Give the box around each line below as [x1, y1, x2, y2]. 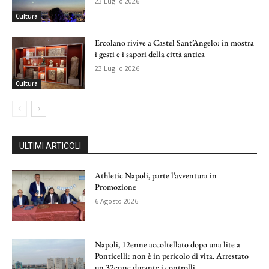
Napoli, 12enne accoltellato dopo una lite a [95, 239, 241, 250]
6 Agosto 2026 [95, 196, 139, 205]
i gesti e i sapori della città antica [95, 48, 205, 59]
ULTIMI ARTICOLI [19, 141, 81, 151]
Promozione [95, 181, 137, 192]
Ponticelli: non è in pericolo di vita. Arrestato [95, 250, 249, 262]
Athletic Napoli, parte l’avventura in [95, 169, 217, 181]
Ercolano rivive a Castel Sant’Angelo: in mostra [95, 37, 255, 48]
